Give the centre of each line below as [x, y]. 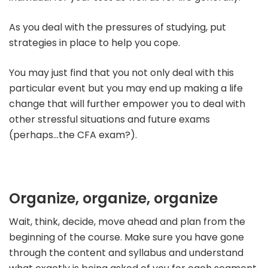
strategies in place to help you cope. [95, 42]
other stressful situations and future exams [109, 119]
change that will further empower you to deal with [127, 103]
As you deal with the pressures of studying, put [118, 27]
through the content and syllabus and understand [126, 252]
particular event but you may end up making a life [126, 88]
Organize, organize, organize [113, 198]
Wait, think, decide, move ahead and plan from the [127, 221]
